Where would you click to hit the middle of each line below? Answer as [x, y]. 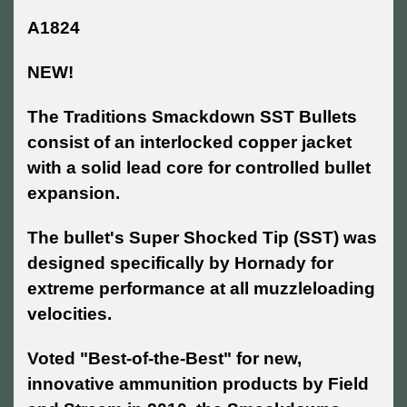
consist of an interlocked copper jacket [189, 143]
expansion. [74, 194]
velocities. [69, 314]
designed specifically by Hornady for [180, 263]
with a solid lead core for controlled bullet [199, 168]
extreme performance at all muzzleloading [201, 289]
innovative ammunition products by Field [198, 384]
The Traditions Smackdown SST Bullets [192, 117]
